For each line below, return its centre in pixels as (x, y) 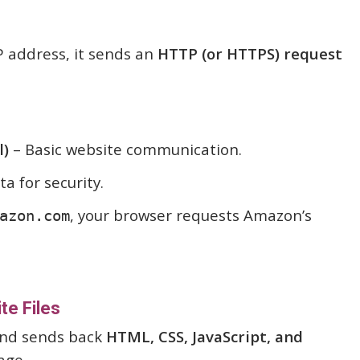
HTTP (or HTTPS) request (250, 53)
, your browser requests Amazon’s (191, 215)
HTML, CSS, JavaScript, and (205, 336)
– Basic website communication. (125, 149)
